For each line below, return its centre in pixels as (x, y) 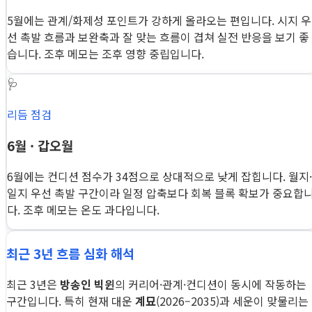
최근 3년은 (33, 284)
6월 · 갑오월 (40, 145)
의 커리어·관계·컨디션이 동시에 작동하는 (211, 284)
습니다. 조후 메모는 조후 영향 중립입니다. (106, 54)
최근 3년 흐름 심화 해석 (70, 253)
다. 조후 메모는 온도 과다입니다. (83, 209)
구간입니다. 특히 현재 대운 (71, 301)
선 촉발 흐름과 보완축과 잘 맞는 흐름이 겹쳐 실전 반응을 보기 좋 (158, 37)
